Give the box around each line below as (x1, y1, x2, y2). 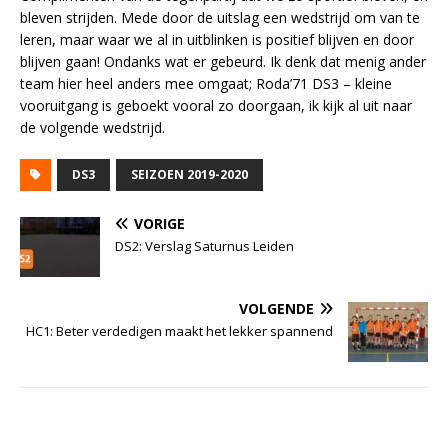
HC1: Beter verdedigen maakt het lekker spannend (26, 322, 333, 340)
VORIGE (134, 214, 185, 233)
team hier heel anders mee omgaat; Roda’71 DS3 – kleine (20, 74, 392, 93)
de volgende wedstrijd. (20, 118, 165, 137)
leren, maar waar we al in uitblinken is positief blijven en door (20, 30, 414, 49)
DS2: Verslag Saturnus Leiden (115, 237, 294, 255)
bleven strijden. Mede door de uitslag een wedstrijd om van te (20, 8, 420, 27)
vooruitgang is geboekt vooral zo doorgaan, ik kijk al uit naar (20, 96, 412, 115)
